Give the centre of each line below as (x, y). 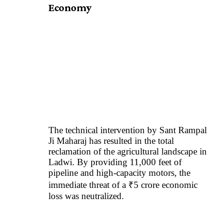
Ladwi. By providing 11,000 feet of (115, 162)
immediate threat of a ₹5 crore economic (123, 185)
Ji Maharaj (68, 141)
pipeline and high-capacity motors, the (119, 173)
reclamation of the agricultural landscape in (128, 152)
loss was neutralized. (87, 196)
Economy (70, 8)
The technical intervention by (104, 130)
